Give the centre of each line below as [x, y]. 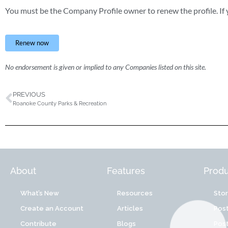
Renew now [32, 42]
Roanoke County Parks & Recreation [60, 104]
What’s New [40, 193]
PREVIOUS [29, 95]
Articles [130, 209]
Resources [135, 193]
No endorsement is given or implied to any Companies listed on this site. [106, 67]
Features [126, 171]
